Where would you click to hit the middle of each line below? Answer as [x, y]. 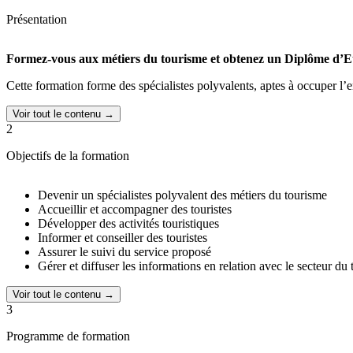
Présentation [37, 20]
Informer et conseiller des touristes [123, 238]
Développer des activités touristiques [128, 224]
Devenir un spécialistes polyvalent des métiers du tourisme [182, 195]
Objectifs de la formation [68, 156]
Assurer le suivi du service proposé [124, 252]
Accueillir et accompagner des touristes [135, 210]
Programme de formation [68, 336]
